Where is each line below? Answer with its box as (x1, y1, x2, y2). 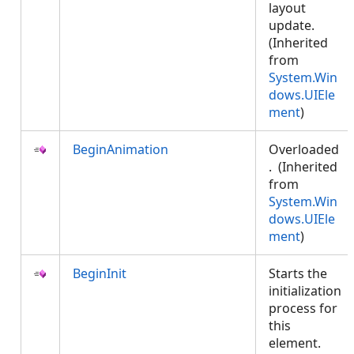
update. (269, 17, 314, 34)
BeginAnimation (73, 141, 168, 158)
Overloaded (269, 141, 339, 158)
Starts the (269, 265, 327, 282)
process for (269, 299, 337, 317)
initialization (269, 282, 341, 299)
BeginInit (73, 265, 126, 282)
